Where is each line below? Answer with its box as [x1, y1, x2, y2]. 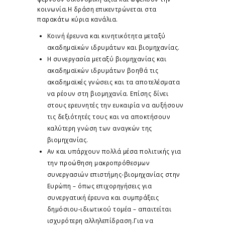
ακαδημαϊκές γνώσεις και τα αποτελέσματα [47, 77, 180, 86]
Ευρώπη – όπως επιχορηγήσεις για [47, 181, 152, 190]
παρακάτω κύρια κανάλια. [37, 15, 118, 23]
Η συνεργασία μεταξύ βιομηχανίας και [47, 54, 166, 63]
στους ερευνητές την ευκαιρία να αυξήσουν [47, 100, 184, 109]
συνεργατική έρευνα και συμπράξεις [47, 193, 159, 201]
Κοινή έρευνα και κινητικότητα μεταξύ [47, 31, 166, 40]
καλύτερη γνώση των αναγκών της [47, 124, 152, 132]
